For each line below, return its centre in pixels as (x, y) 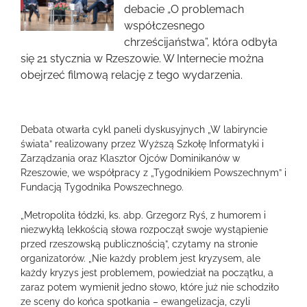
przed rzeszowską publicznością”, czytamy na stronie (139, 244)
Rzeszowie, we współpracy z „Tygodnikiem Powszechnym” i (153, 173)
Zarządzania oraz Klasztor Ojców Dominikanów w (130, 158)
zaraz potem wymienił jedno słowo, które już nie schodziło (150, 287)
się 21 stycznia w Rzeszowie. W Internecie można (142, 59)
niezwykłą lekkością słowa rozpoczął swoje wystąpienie (144, 230)
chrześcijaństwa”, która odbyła (200, 42)
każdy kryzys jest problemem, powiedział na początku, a (147, 273)
